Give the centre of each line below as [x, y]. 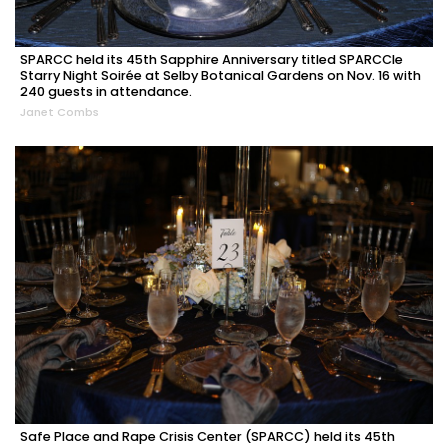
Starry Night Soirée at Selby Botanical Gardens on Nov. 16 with [220, 75]
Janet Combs [59, 111]
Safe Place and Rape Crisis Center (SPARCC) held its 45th [207, 437]
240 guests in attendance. [106, 91]
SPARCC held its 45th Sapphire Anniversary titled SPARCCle [211, 59]
